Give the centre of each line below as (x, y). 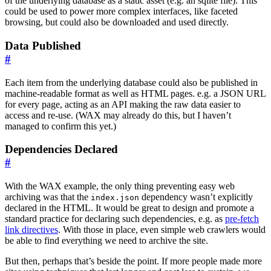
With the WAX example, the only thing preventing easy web (120, 186)
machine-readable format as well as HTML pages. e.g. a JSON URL (135, 93)
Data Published (43, 45)
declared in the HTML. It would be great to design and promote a (129, 208)
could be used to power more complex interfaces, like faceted (121, 11)
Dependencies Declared (61, 149)
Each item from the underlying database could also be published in (131, 82)
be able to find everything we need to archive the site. (106, 241)
